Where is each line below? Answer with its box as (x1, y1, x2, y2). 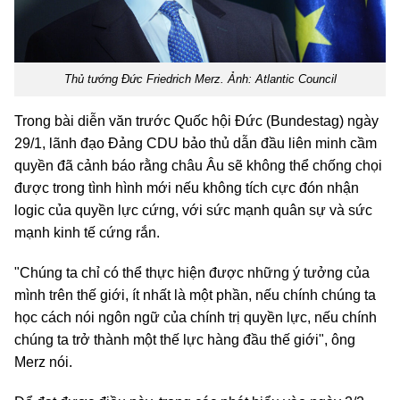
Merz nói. (14, 354, 72, 370)
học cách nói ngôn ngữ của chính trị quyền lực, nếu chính (14, 309, 377, 325)
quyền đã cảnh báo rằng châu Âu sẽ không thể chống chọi (14, 157, 382, 173)
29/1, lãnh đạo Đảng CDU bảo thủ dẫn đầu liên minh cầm (14, 135, 377, 151)
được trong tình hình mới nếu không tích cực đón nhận (14, 179, 359, 196)
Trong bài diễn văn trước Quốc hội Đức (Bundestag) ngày (14, 112, 379, 129)
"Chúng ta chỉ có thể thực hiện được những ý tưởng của (14, 264, 370, 280)
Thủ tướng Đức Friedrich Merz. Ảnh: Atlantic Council (63, 71, 337, 86)
